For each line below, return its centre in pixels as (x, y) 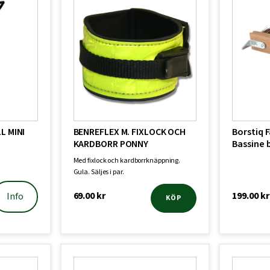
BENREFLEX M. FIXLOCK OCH (130, 132)
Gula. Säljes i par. (99, 172)
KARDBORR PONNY (111, 144)
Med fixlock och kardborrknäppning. (127, 161)
